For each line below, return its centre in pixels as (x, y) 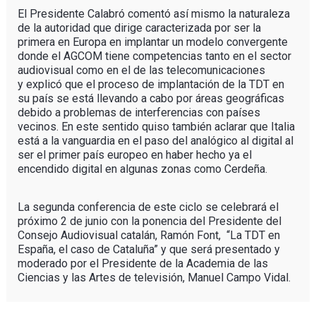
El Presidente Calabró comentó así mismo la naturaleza (153, 13)
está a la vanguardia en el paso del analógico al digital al (155, 140)
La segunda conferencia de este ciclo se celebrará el (148, 207)
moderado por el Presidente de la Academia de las (142, 263)
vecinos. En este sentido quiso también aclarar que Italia (156, 126)
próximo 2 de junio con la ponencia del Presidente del (149, 221)
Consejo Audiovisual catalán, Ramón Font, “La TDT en (148, 235)
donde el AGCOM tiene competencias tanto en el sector (154, 56)
